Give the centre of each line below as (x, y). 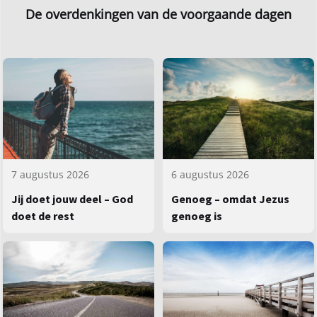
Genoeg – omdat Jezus (230, 199)
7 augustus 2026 (50, 175)
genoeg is (197, 216)
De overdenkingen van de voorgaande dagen (158, 15)
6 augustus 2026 (210, 175)
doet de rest (43, 216)
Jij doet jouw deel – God (72, 199)
